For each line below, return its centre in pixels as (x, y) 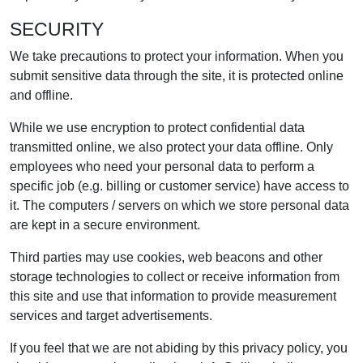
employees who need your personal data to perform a (162, 167)
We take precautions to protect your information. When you (177, 56)
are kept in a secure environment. (105, 225)
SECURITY (57, 29)
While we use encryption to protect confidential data (157, 128)
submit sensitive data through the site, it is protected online (177, 76)
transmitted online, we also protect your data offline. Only (171, 147)
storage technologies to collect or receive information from (175, 277)
